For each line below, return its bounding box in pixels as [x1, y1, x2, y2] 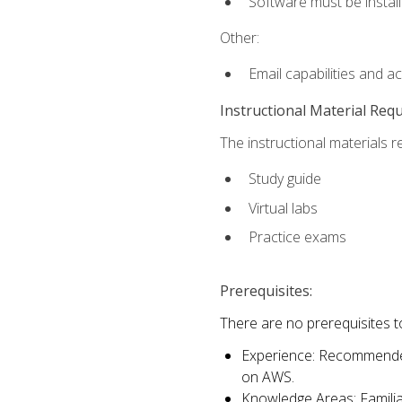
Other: [219, 28, 259, 48]
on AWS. [240, 367, 294, 388]
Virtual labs [248, 197, 318, 218]
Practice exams [248, 227, 346, 248]
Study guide [248, 168, 321, 188]
